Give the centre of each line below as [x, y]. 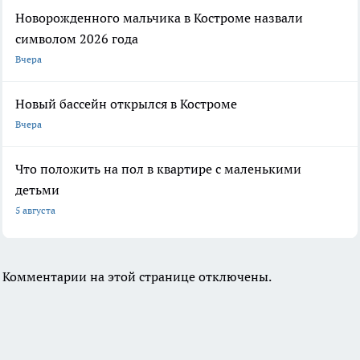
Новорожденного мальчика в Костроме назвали [159, 17]
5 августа [35, 210]
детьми [37, 189]
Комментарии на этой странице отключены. [137, 276]
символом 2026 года [77, 38]
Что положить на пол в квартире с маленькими [158, 168]
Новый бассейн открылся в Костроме [126, 103]
